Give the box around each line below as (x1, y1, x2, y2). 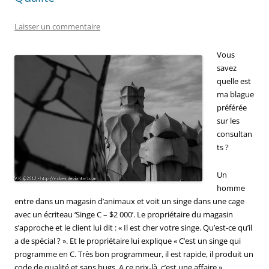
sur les (217, 115, 240, 126)
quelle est (217, 75, 251, 86)
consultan (217, 128, 252, 139)
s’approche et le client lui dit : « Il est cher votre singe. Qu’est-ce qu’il (14, 222, 252, 233)
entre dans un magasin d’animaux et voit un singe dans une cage (14, 195, 244, 207)
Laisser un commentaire (14, 20, 100, 32)
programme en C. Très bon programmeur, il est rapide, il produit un (14, 248, 253, 259)
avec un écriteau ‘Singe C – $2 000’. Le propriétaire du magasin (14, 208, 233, 220)
